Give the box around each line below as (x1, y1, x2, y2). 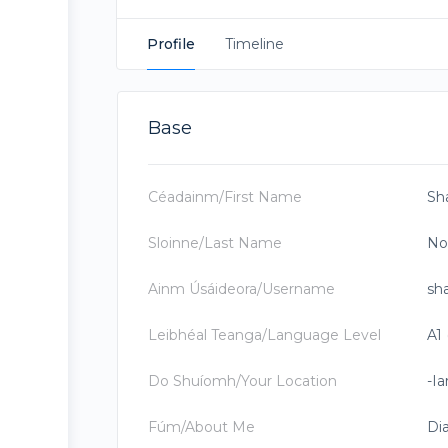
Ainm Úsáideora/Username (148, 280, 335, 298)
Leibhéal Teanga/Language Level (148, 326, 381, 344)
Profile (147, 35, 195, 53)
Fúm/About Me (148, 418, 255, 436)
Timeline (225, 35, 284, 53)
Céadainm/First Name (148, 188, 302, 206)
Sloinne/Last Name (148, 234, 282, 252)
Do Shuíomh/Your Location (148, 372, 337, 390)
